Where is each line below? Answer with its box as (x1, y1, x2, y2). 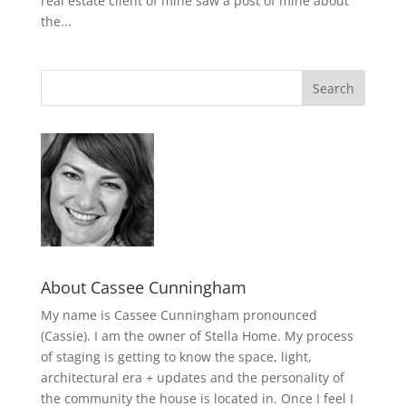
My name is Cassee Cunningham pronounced (40, 306, 317, 324)
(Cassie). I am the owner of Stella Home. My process (40, 327, 353, 344)
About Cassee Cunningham (40, 276, 246, 298)
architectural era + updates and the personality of (40, 369, 344, 386)
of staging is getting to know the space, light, (40, 348, 312, 365)
